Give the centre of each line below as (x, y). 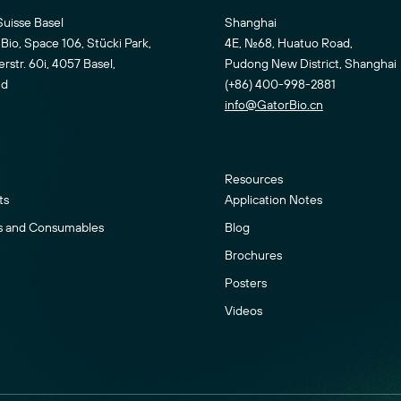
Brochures (253, 255)
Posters (245, 282)
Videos (243, 310)
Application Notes (273, 199)
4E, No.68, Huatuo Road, (288, 43)
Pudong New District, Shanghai (310, 63)
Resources (253, 179)
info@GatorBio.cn (273, 104)
